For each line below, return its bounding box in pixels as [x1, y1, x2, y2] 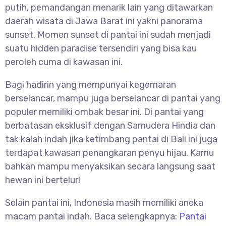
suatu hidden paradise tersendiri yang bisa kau [5, 43, 197, 54]
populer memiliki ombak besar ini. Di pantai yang [5, 106, 204, 118]
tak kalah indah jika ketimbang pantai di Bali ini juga [5, 134, 217, 145]
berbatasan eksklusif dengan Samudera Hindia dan [5, 120, 215, 132]
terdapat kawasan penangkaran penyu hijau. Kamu [5, 147, 214, 159]
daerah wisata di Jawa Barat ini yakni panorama [5, 16, 203, 27]
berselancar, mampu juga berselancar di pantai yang [5, 93, 220, 104]
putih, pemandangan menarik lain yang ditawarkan [5, 2, 213, 14]
